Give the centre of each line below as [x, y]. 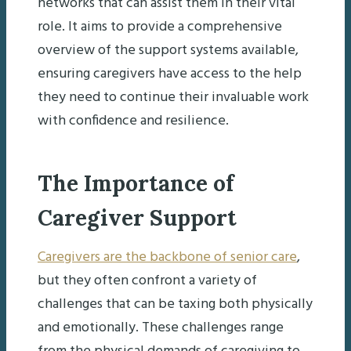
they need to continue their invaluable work [173, 97]
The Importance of [136, 183]
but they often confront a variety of [147, 280]
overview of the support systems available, [168, 50]
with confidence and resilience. [133, 121]
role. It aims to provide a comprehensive [160, 27]
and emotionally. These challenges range [161, 327]
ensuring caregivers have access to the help [170, 74]
